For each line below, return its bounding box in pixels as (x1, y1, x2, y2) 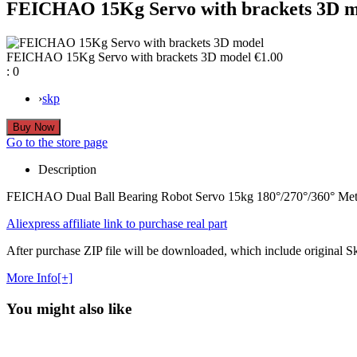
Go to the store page (6, 135, 108, 149)
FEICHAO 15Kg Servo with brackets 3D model (6, 49, 254, 64)
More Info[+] (6, 270, 73, 284)
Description (38, 162, 96, 176)
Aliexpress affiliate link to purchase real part (6, 216, 227, 230)
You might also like (6, 300, 131, 317)
